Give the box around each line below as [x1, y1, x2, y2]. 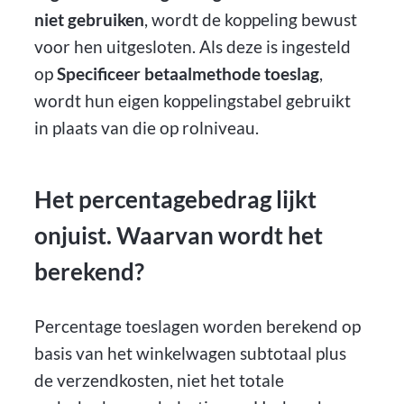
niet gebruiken [34, 9, 145, 31]
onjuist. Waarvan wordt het [34, 222, 324, 250]
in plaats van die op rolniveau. [34, 117, 260, 139]
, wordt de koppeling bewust [144, 9, 358, 31]
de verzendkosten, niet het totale [34, 369, 285, 390]
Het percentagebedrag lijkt [34, 186, 317, 214]
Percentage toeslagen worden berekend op [34, 315, 362, 336]
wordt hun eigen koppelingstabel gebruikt [34, 90, 352, 112]
